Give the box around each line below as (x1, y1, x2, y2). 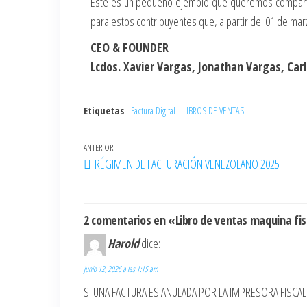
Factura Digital (131, 104, 175, 117)
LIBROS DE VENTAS (183, 104, 244, 117)
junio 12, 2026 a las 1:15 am (84, 263, 158, 275)
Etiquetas (84, 104, 124, 117)
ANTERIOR (84, 141, 113, 153)
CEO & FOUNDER (90, 39, 169, 56)
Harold (108, 235, 139, 251)
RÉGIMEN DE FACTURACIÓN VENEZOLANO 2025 (95, 156, 280, 172)
